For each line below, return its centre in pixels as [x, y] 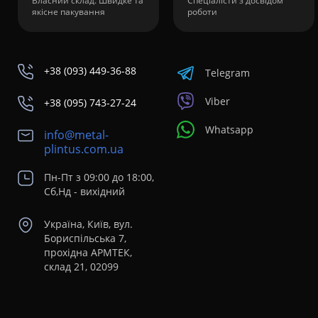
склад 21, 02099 [81, 267]
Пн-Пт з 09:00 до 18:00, [99, 177]
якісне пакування [68, 12]
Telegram [227, 72]
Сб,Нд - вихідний [84, 191]
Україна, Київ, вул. [88, 224]
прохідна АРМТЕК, [88, 252]
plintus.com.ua [84, 149]
